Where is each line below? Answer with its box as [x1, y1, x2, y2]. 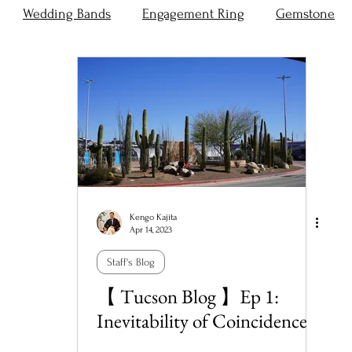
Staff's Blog [107, 256, 155, 268]
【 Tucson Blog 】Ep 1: [97, 284, 279, 309]
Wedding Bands [23, 6, 111, 21]
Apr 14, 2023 [130, 225, 172, 235]
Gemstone [276, 6, 335, 21]
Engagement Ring [142, 6, 244, 21]
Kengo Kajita [130, 212, 177, 222]
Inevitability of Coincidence [97, 308, 307, 333]
